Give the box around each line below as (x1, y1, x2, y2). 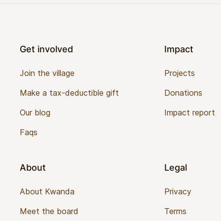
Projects (164, 68, 195, 78)
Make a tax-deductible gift (20, 87, 119, 98)
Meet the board (20, 206, 78, 216)
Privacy (164, 186, 192, 196)
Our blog (20, 107, 50, 117)
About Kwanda (20, 186, 74, 196)
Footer (11, 4, 36, 15)
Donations (164, 87, 203, 98)
